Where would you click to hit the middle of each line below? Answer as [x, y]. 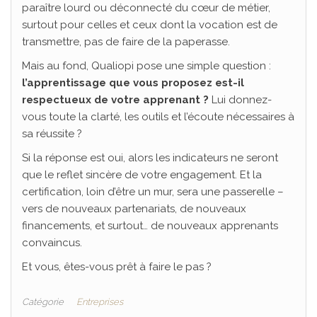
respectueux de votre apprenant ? [115, 100]
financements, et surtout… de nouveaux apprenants [150, 226]
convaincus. [52, 243]
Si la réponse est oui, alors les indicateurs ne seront [150, 158]
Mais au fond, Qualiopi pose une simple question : [146, 66]
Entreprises [100, 302]
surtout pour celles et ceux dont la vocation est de [150, 25]
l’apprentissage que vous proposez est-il [133, 83]
